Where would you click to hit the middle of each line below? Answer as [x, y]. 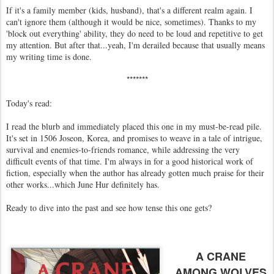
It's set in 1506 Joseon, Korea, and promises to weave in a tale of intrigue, [134, 138]
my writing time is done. [49, 57]
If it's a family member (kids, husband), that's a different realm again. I [129, 10]
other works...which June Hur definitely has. [83, 184]
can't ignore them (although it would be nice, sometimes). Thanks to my [131, 22]
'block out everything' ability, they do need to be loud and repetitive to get [135, 33]
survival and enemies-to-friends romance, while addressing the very [123, 150]
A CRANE [220, 256]
